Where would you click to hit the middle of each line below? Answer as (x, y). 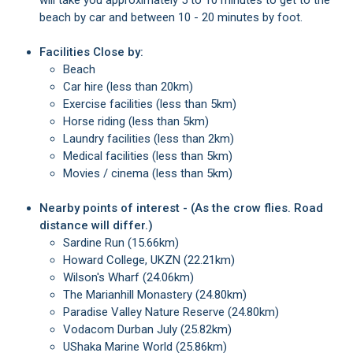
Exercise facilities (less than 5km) (153, 104)
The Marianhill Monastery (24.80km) (158, 295)
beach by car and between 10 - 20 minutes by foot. (171, 17)
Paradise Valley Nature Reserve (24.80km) (175, 312)
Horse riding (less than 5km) (140, 121)
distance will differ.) (96, 225)
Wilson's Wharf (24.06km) (134, 277)
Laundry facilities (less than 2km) (152, 139)
